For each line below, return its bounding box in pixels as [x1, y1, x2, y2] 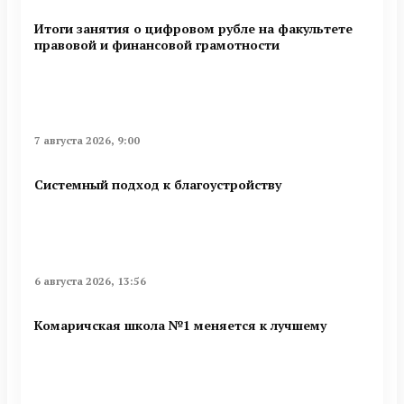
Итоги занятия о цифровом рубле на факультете [34, 19, 353, 37]
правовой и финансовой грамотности [34, 35, 280, 53]
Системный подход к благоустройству [34, 176, 281, 194]
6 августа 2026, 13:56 [34, 273, 146, 288]
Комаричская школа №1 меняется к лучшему [34, 317, 326, 335]
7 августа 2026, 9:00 [34, 133, 140, 147]
